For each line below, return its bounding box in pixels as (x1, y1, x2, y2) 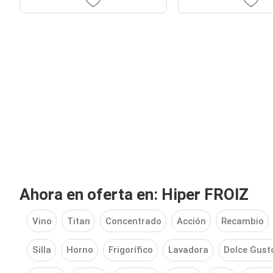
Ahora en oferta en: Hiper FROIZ (19, 185, 249, 204)
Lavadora (168, 244, 208, 256)
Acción (176, 215, 206, 227)
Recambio (221, 215, 264, 227)
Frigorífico (108, 244, 153, 256)
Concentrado (105, 215, 161, 227)
